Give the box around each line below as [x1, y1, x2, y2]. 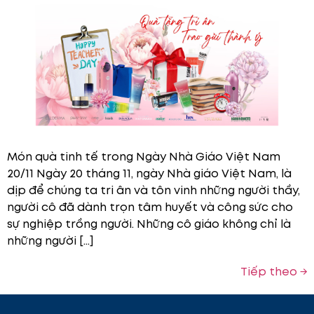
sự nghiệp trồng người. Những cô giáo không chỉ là [7, 216, 291, 233]
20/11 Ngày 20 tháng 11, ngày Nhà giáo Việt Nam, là [7, 165, 292, 182]
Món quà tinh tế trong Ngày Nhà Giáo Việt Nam [7, 149, 280, 165]
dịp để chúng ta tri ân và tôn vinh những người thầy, [7, 182, 300, 199]
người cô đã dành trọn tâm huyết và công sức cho [7, 199, 293, 216]
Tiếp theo [240, 264, 300, 280]
